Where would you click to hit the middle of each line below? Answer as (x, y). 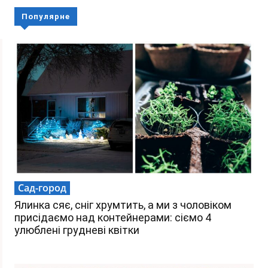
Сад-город (42, 188)
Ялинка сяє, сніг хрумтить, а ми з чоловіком (123, 205)
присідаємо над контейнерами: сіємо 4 (113, 218)
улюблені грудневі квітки (77, 230)
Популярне (46, 17)
